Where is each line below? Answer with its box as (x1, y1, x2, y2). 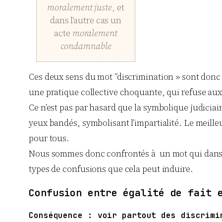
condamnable (60, 40, 111, 53)
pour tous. (29, 132, 70, 145)
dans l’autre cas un (50, 14, 122, 27)
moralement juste (47, 1, 112, 14)
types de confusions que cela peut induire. (29, 163, 193, 175)
